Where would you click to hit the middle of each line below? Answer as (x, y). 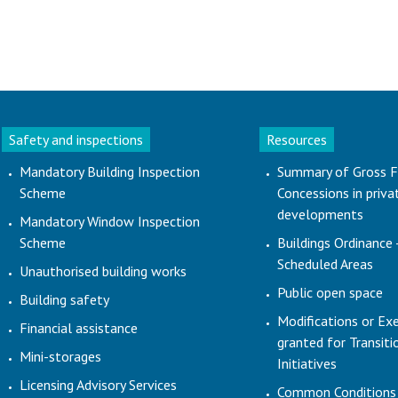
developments (320, 214)
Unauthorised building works (103, 271)
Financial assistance (78, 328)
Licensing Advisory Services (98, 385)
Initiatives (306, 363)
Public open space (330, 292)
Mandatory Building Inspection (109, 171)
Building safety (64, 299)
